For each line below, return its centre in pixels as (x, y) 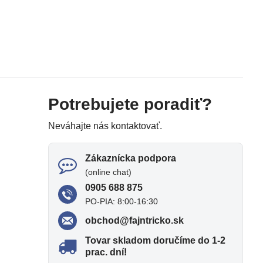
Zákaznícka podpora (131, 158)
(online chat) (109, 172)
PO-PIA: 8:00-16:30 (122, 201)
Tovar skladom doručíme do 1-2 (156, 240)
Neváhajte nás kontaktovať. (105, 126)
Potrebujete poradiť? (130, 104)
